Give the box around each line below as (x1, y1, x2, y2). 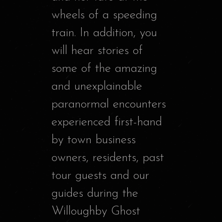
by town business (52, 134, 136, 147)
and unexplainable (52, 80, 142, 93)
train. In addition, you (52, 27, 157, 40)
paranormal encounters (52, 98, 166, 111)
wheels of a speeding (52, 9, 157, 22)
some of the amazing (52, 62, 157, 75)
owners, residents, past (52, 152, 164, 165)
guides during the (52, 187, 138, 200)
